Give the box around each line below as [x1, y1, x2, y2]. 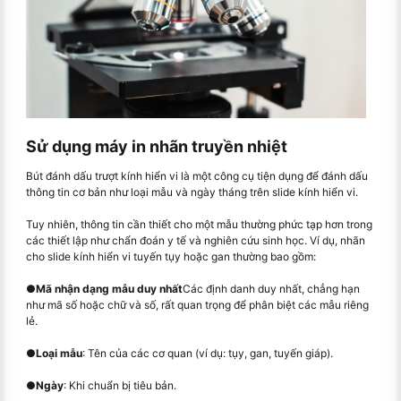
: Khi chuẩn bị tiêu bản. [64, 378, 176, 392]
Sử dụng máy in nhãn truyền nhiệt [26, 136, 287, 156]
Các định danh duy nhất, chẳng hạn [183, 281, 360, 295]
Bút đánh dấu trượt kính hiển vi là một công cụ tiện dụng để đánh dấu [26, 168, 368, 183]
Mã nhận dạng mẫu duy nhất [36, 281, 183, 295]
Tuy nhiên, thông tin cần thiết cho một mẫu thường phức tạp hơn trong [26, 217, 372, 231]
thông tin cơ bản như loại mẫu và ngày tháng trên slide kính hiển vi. [26, 184, 358, 199]
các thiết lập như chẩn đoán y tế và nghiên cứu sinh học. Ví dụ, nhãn [26, 233, 365, 247]
